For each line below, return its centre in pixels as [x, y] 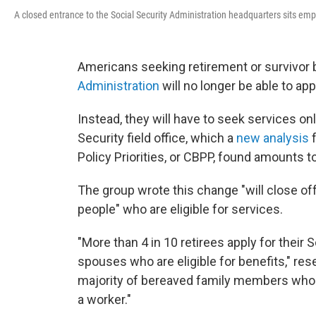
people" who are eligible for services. [180, 209]
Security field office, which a [157, 138]
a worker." [104, 299]
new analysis [273, 138]
